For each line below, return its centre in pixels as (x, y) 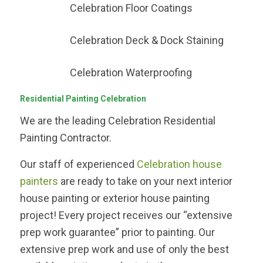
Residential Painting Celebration (83, 99)
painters (40, 181)
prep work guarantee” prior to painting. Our (117, 232)
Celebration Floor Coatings (131, 8)
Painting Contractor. (65, 138)
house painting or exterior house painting (114, 198)
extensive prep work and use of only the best (124, 249)
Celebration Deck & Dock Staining (146, 41)
